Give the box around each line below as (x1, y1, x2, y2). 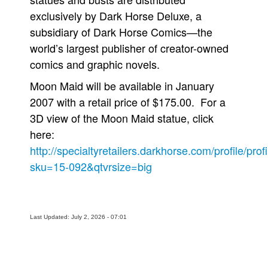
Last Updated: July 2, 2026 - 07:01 (30, 214, 127, 220)
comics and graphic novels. (30, 56, 160, 72)
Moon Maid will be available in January (30, 78, 214, 93)
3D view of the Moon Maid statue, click (30, 110, 214, 126)
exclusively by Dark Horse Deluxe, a (30, 8, 202, 23)
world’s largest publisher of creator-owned (30, 40, 229, 56)
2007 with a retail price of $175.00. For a (30, 94, 226, 109)
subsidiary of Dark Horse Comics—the (30, 24, 212, 39)
